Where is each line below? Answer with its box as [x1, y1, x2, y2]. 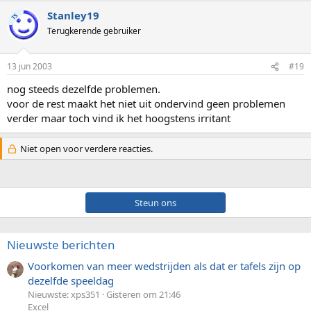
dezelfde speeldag [28, 274, 114, 288]
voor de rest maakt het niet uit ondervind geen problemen [7, 96, 285, 110]
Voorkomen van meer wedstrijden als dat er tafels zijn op [28, 259, 301, 274]
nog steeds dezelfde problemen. [7, 82, 160, 96]
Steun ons [93, 196, 218, 209]
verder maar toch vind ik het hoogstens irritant [7, 111, 230, 125]
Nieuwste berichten [7, 237, 115, 253]
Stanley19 [47, 8, 99, 22]
